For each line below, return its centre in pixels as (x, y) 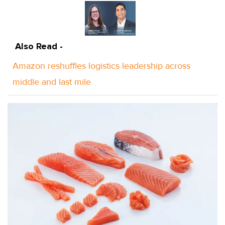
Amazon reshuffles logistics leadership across (101, 66)
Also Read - (39, 46)
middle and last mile (52, 82)
